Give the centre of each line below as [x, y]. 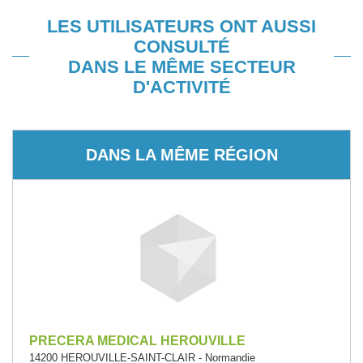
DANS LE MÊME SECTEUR [181, 67]
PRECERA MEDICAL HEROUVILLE [137, 341]
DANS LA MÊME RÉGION [181, 154]
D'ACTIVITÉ [181, 87]
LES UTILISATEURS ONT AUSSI [181, 26]
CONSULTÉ [181, 47]
